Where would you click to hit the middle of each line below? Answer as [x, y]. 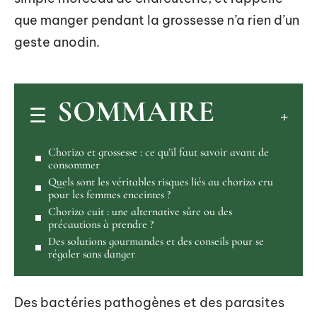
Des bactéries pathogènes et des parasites [149, 302]
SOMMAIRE [136, 111]
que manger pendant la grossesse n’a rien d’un [157, 20]
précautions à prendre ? [101, 224]
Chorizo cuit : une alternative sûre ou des [140, 211]
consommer [74, 165]
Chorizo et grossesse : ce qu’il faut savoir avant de [158, 152]
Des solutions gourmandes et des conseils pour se [156, 241]
